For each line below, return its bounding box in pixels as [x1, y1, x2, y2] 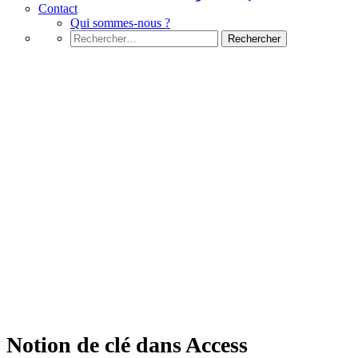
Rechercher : [70, 30, 133, 43]
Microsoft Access [6, 62, 145, 84]
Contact [38, 2, 78, 15]
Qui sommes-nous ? [70, 16, 170, 30]
